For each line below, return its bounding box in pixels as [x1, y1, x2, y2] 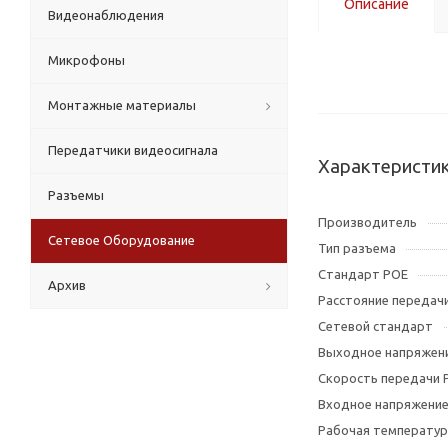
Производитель [318, 215, 417, 229]
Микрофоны [48, 53, 125, 67]
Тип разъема [318, 241, 396, 255]
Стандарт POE [318, 267, 408, 281]
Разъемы [48, 188, 104, 202]
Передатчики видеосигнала [48, 143, 218, 157]
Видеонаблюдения [48, 8, 164, 22]
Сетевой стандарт [318, 319, 433, 333]
